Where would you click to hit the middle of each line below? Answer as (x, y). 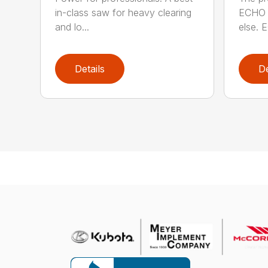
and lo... (72, 27)
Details (90, 68)
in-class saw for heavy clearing (124, 13)
